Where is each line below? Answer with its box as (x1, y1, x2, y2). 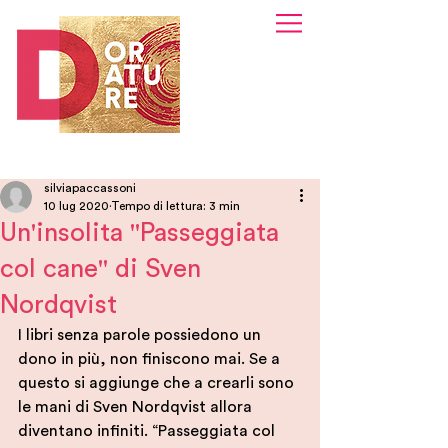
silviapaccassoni (44, 182, 136, 194)
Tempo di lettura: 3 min (111, 200, 240, 212)
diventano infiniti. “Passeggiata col (18, 423, 279, 439)
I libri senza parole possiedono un (18, 327, 265, 343)
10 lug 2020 (44, 200, 109, 212)
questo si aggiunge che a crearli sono (18, 375, 298, 391)
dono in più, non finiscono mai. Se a (18, 351, 284, 367)
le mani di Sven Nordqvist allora (18, 399, 256, 415)
